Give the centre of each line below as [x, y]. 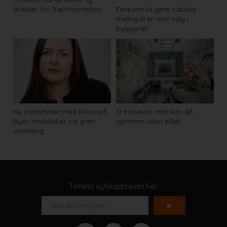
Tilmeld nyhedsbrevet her [113, 186]
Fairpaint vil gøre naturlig [156, 9]
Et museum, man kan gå [155, 112]
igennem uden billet [148, 121]
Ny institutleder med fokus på [60, 112]
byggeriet [132, 28]
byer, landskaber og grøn [54, 121]
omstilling [29, 131]
